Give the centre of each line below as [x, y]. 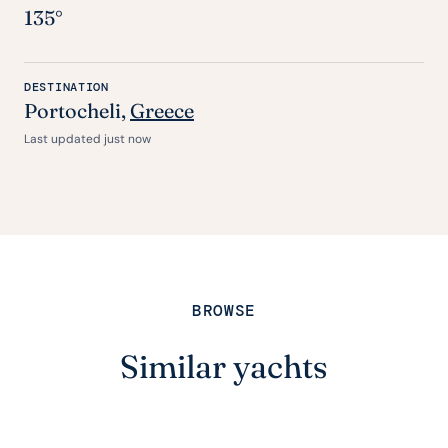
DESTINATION [66, 87]
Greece [162, 111]
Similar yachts [224, 367]
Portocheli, [77, 111]
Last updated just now [87, 139]
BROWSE [224, 311]
